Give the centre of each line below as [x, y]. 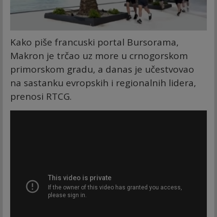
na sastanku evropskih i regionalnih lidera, [103, 83]
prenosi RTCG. [42, 96]
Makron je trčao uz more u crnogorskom [99, 55]
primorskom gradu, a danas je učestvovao [102, 69]
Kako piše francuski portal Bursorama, [94, 42]
